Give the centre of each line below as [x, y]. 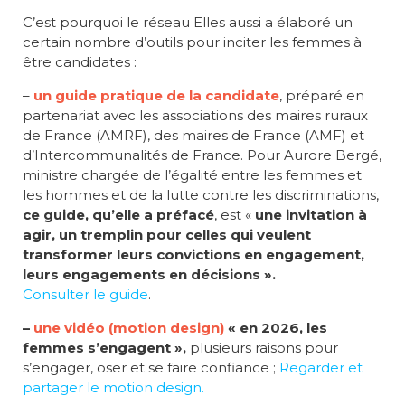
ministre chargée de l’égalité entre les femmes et [192, 174]
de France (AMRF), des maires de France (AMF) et [193, 135]
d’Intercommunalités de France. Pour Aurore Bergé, [202, 155]
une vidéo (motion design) [129, 327]
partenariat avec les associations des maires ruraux [195, 115]
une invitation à [311, 214]
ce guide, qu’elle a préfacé [118, 214]
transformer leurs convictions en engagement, [193, 254]
